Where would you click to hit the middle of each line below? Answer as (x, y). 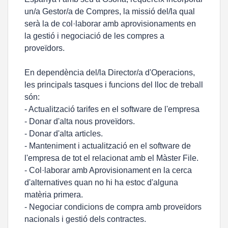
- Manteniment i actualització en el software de (108, 146)
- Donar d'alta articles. (64, 134)
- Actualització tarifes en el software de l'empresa (112, 109)
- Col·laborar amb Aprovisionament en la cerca (108, 170)
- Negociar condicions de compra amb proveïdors (113, 207)
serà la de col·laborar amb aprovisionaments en (110, 24)
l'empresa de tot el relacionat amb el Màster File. (111, 158)
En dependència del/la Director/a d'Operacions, (110, 73)
